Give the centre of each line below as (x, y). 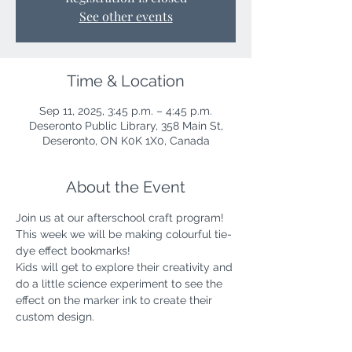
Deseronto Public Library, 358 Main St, (126, 126)
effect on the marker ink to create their (115, 300)
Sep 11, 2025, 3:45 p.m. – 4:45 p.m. (126, 111)
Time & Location (126, 81)
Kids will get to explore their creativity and (126, 267)
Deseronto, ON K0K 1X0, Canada (126, 141)
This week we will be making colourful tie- (124, 234)
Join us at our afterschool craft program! (121, 218)
